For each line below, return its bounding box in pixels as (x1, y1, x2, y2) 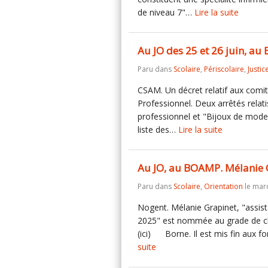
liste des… (138, 124, 178, 135)
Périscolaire (204, 64, 244, 74)
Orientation (204, 181, 243, 191)
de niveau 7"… (138, 7, 194, 18)
